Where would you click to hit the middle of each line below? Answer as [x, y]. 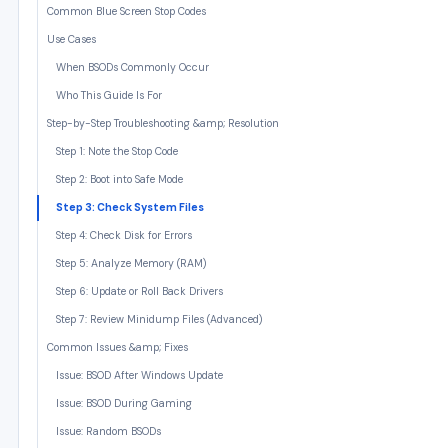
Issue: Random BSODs [108, 431]
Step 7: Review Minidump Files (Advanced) [159, 319]
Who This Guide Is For [109, 95]
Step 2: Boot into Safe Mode [119, 179]
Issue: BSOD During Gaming [124, 403]
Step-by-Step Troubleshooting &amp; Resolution [163, 123]
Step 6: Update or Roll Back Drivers [139, 291]
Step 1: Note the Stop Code [117, 151]
